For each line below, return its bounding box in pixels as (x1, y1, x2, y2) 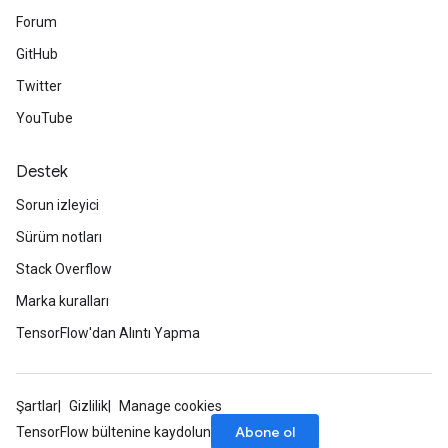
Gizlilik (69, 398, 108, 414)
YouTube (16, 110, 73, 126)
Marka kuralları (16, 293, 109, 309)
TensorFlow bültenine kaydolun (16, 424, 211, 440)
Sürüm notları (16, 229, 102, 245)
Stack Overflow (16, 261, 112, 277)
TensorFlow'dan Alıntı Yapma (16, 325, 200, 341)
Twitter (16, 78, 62, 94)
